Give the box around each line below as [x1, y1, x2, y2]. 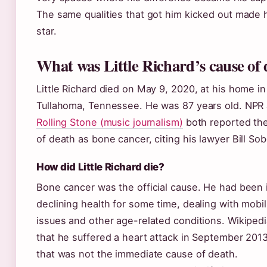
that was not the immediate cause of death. [36, 248, 238, 260]
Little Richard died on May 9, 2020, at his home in [36, 83, 266, 95]
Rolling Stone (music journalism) [36, 116, 183, 128]
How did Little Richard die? [36, 161, 164, 173]
